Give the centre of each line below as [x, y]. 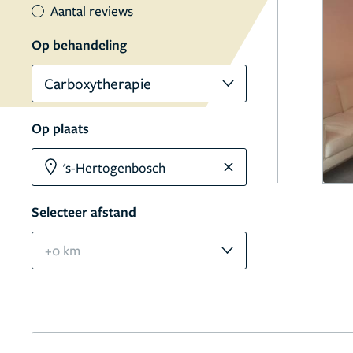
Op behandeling [79, 45]
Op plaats [60, 128]
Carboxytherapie [98, 83]
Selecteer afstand [84, 212]
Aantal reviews [92, 11]
